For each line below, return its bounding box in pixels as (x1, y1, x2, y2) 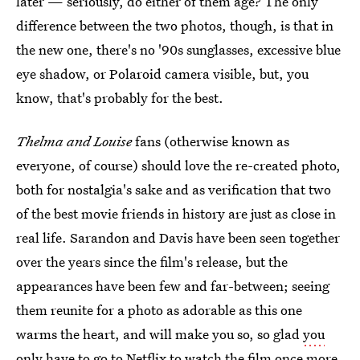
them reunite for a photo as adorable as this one (16, 301, 302, 319)
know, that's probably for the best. (16, 88, 223, 107)
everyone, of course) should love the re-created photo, (16, 156, 341, 174)
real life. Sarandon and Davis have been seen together (16, 228, 340, 247)
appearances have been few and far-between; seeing (16, 276, 329, 295)
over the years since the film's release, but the (16, 252, 288, 271)
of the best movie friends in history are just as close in (16, 204, 336, 223)
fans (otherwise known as (132, 132, 289, 150)
